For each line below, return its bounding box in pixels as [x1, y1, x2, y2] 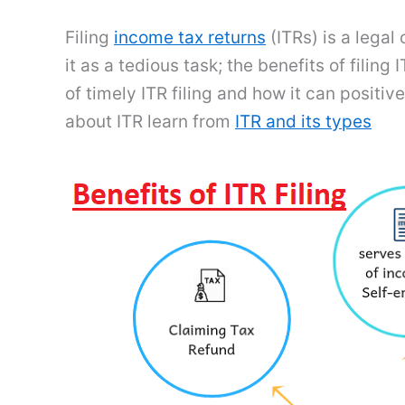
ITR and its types [235, 111, 372, 132]
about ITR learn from [65, 111, 235, 132]
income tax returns [114, 27, 266, 48]
